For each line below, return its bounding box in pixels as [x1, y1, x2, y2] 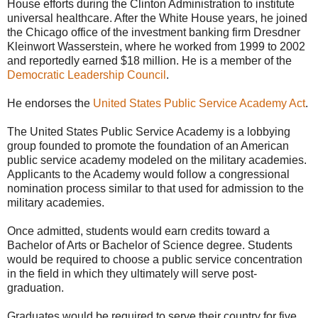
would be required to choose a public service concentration [7, 253, 302, 266]
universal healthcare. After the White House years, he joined [7, 12, 307, 25]
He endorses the [7, 97, 93, 110]
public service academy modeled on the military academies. [7, 154, 307, 167]
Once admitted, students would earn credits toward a [7, 225, 270, 238]
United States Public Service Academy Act [93, 97, 305, 110]
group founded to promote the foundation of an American [7, 140, 289, 153]
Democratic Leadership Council [7, 69, 166, 82]
